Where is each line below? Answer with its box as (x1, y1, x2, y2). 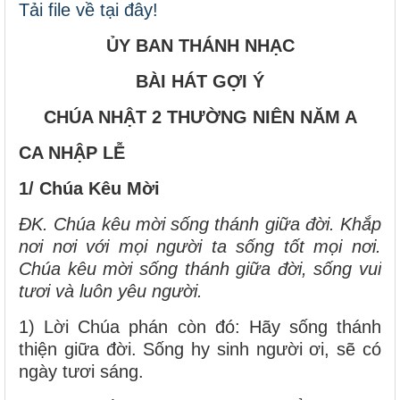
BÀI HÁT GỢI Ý (136, 71, 264, 91)
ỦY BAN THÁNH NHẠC (105, 35, 295, 55)
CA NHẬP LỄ (19, 142, 125, 162)
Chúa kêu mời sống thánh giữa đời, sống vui (19, 258, 381, 279)
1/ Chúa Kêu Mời (19, 178, 160, 198)
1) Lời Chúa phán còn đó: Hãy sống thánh (19, 316, 381, 337)
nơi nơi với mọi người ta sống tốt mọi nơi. (19, 236, 381, 256)
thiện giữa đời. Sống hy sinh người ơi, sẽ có (19, 338, 381, 359)
